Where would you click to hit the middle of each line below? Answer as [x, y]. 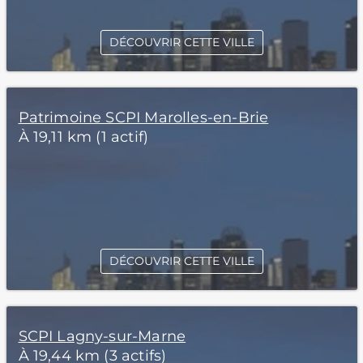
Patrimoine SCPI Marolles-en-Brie [143, 117]
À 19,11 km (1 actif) [83, 137]
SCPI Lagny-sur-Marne [102, 336]
